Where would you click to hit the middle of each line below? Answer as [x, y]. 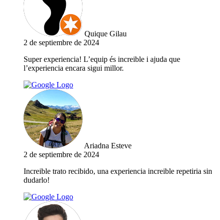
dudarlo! [37, 180]
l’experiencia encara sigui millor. [74, 68]
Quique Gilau [106, 34]
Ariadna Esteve [108, 146]
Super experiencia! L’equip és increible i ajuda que [102, 59]
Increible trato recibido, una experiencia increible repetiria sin [118, 171]
